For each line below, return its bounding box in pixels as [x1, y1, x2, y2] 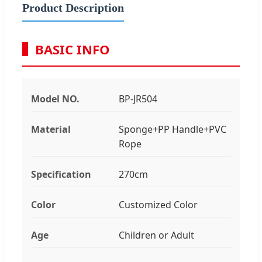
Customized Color [119, 198, 198, 211]
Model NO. [31, 92, 80, 105]
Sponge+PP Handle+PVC [119, 122, 226, 136]
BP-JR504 [119, 92, 157, 105]
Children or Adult [119, 228, 194, 242]
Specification [31, 167, 91, 181]
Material [31, 122, 71, 136]
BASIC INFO [35, 40, 110, 58]
